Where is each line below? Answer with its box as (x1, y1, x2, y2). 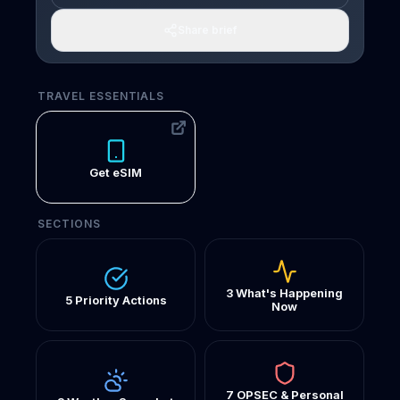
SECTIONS (37, 217, 101, 230)
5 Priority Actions (64, 292, 167, 307)
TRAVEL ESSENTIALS (37, 89, 165, 103)
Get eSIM (89, 164, 142, 179)
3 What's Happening (226, 286, 343, 300)
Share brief (178, 23, 237, 37)
